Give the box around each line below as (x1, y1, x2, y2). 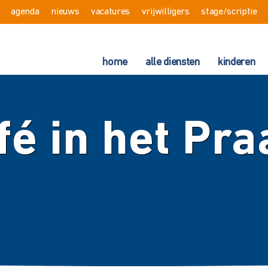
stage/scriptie (201, 7, 257, 17)
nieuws (51, 7, 80, 17)
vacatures (90, 7, 130, 17)
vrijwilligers (141, 7, 190, 17)
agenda (11, 7, 39, 17)
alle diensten (145, 57, 200, 68)
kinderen (217, 57, 255, 68)
